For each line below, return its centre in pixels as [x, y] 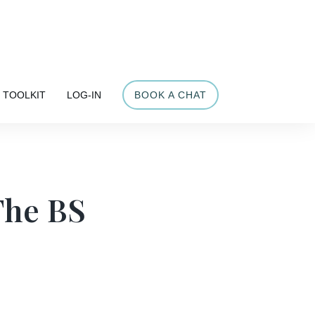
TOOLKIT [24, 95]
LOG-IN [84, 95]
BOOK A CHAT [170, 95]
